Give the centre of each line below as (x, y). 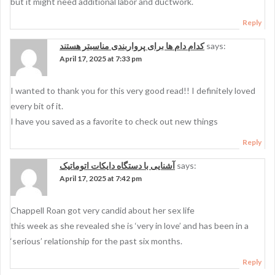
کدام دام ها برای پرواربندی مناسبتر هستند (132, 46)
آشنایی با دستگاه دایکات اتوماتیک (117, 165)
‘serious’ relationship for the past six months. (96, 241)
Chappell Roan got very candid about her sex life (103, 210)
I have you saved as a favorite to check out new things (114, 121)
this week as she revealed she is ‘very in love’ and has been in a (130, 226)
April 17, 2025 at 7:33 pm (101, 59)
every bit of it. (37, 106)
